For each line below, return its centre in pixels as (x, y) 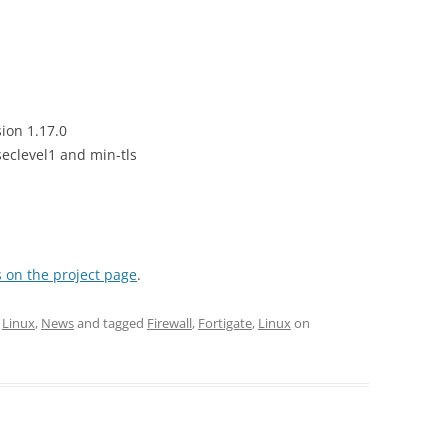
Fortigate (225, 323)
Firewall (169, 323)
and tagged (110, 323)
